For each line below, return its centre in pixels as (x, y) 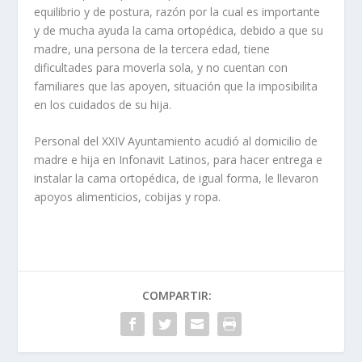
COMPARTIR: (177, 296)
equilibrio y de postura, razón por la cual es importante (177, 11)
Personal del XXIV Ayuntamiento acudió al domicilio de (176, 141)
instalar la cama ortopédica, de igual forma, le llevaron (177, 179)
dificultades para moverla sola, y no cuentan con (161, 67)
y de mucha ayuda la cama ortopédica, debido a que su (179, 30)
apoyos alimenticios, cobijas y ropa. (128, 197)
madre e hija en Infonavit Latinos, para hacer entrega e (179, 160)
